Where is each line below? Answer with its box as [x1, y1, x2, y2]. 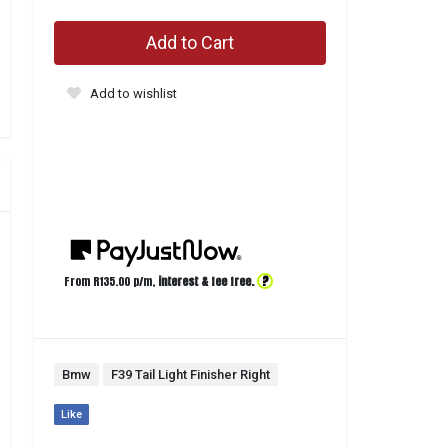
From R [64, 273, 99, 290]
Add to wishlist [90, 86, 177, 101]
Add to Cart [146, 32, 234, 53]
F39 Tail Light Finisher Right [111, 367, 270, 382]
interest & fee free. [158, 273, 254, 290]
